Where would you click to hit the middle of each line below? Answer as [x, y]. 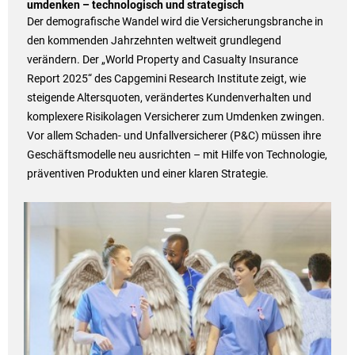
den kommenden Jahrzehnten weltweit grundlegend [154, 41]
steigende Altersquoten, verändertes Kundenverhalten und [169, 98]
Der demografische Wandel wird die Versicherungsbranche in [175, 22]
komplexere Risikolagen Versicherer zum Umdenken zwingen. [176, 117]
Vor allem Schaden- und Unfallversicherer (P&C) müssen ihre [174, 136]
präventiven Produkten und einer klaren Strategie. [147, 174]
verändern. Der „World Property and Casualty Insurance [162, 60]
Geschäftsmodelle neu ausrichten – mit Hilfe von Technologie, [177, 155]
